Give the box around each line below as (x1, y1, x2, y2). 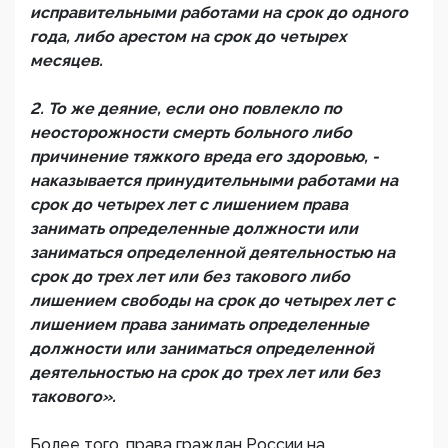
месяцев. (30, 51, 103, 71)
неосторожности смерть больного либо (30, 123, 352, 143)
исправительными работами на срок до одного (30, 3, 408, 23)
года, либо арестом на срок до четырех (30, 27, 346, 47)
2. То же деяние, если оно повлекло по (30, 99, 342, 119)
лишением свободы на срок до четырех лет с (30, 291, 395, 311)
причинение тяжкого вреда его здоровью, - (30, 147, 379, 167)
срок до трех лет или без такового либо (30, 267, 350, 287)
